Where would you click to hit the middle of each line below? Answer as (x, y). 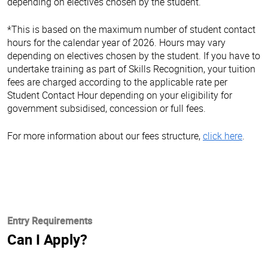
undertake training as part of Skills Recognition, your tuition (131, 68)
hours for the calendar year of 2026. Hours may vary (116, 42)
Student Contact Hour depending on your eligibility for (120, 95)
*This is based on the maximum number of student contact (131, 29)
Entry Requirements (50, 220)
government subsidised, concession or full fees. (106, 108)
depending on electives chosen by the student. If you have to (134, 55)
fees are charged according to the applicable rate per (117, 82)
